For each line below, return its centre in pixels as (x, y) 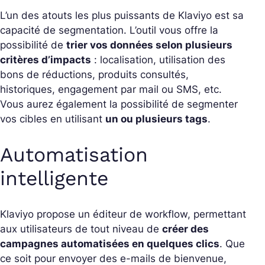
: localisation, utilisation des (158, 60)
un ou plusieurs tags (156, 119)
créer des (185, 229)
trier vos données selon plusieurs (149, 45)
